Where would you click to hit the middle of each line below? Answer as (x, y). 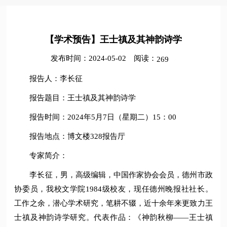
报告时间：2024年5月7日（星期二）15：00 (103, 117)
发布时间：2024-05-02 (88, 59)
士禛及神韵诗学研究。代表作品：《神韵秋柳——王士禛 (113, 217)
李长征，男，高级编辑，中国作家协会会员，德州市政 (121, 175)
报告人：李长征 (56, 78)
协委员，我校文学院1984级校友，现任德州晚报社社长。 (113, 189)
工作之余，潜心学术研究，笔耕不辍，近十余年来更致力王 (113, 203)
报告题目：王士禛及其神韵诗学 (83, 98)
